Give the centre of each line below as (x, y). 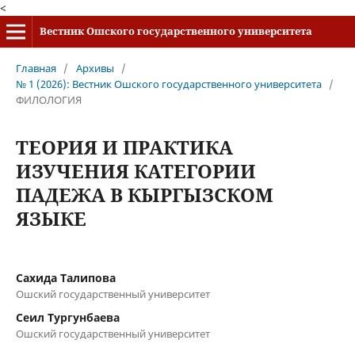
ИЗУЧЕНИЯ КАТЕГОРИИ (136, 170)
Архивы (95, 68)
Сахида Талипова (65, 277)
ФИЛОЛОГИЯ (48, 99)
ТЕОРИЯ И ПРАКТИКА (124, 147)
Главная (36, 68)
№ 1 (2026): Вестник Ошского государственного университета (168, 84)
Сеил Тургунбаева (67, 317)
